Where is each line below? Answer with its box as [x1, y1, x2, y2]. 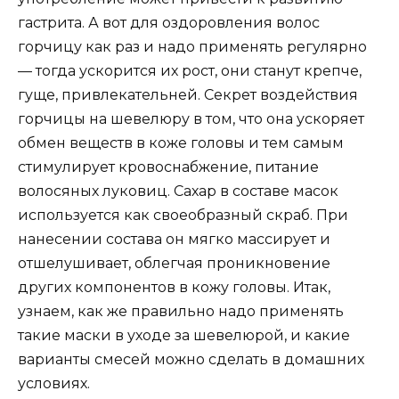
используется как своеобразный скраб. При [18, 207, 348, 224]
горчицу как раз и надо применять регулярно [18, 38, 367, 56]
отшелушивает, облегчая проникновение [18, 255, 330, 273]
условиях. [18, 375, 90, 393]
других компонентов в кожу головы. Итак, [18, 279, 330, 297]
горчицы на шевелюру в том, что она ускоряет [18, 110, 364, 128]
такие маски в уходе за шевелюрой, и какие [18, 327, 350, 345]
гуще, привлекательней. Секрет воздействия [18, 86, 358, 104]
